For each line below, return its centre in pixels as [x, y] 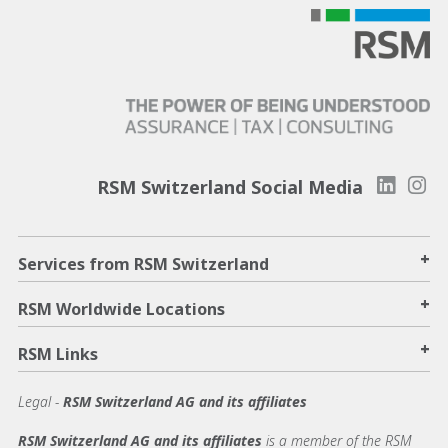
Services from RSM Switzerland [143, 264]
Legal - [40, 402]
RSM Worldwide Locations [121, 309]
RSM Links [58, 354]
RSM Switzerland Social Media [229, 187]
